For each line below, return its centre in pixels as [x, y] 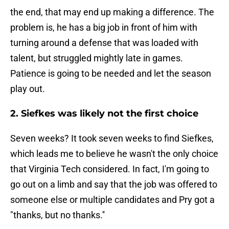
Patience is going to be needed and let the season [111, 74]
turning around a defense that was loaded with [104, 43]
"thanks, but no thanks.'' [58, 215]
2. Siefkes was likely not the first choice [104, 114]
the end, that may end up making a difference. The [112, 12]
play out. [28, 89]
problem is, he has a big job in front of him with [104, 28]
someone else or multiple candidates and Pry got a [112, 200]
